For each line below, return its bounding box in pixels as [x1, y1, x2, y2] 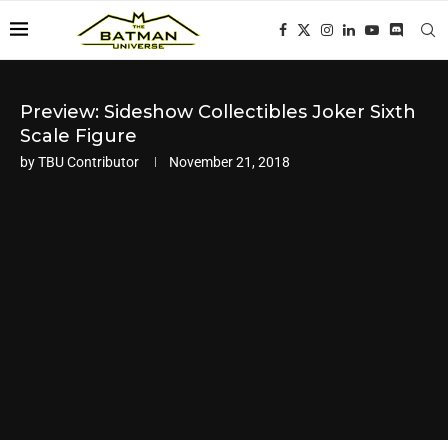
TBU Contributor [38, 154, 139, 170]
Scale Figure [20, 125, 137, 147]
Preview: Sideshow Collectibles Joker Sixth [20, 101, 416, 123]
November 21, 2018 [169, 154, 290, 170]
